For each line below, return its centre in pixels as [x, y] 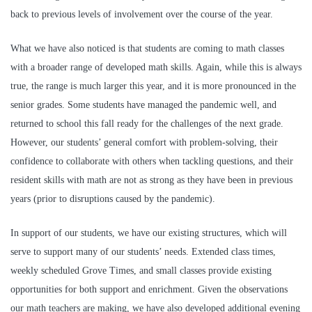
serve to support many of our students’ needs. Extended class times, [143, 251]
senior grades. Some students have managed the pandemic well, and [143, 104]
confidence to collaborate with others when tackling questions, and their [152, 161]
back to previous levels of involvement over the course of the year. [143, 15]
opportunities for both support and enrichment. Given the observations [149, 289]
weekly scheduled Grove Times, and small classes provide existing [141, 270]
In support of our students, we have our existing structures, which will [149, 233]
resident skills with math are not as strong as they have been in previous [151, 180]
